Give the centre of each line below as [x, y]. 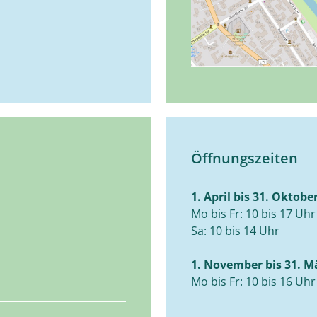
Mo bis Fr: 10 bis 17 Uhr [253, 214]
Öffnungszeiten [244, 158]
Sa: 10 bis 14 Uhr [235, 231]
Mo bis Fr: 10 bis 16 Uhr [253, 282]
